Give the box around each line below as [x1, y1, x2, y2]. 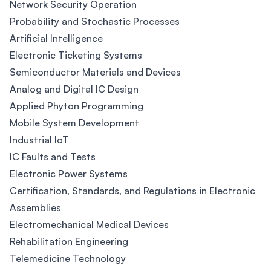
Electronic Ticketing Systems [10, 49, 142, 61]
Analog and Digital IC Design [10, 83, 139, 95]
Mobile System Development [10, 117, 139, 129]
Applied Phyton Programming [10, 100, 143, 112]
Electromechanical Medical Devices [10, 218, 169, 230]
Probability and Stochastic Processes [10, 15, 180, 27]
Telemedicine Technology [10, 252, 126, 264]
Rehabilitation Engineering [10, 235, 128, 247]
